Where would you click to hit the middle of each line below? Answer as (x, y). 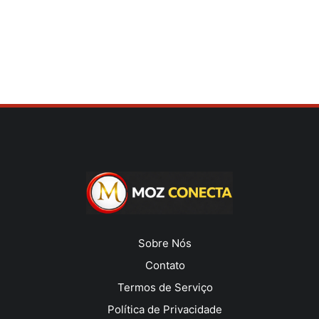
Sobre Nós (165, 243)
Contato (165, 265)
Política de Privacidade (165, 309)
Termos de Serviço (165, 287)
